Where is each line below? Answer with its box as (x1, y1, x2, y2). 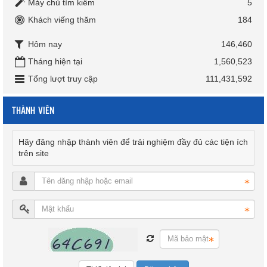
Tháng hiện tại (28, 56, 82, 66)
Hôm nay (28, 39, 62, 49)
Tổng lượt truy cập (28, 73, 98, 83)
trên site (18, 148, 49, 158)
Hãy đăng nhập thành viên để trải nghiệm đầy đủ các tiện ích (18, 136, 248, 147)
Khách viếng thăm (28, 14, 96, 24)
